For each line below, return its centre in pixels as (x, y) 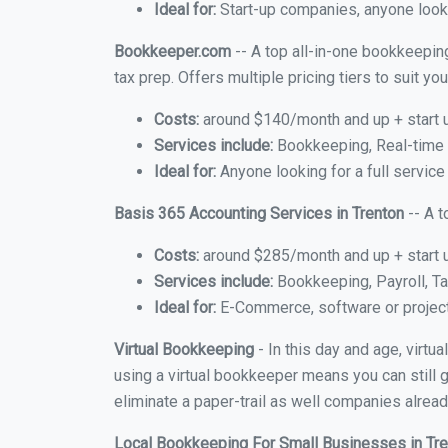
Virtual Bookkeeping (184, 349)
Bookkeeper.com (172, 51)
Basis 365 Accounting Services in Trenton (259, 213)
